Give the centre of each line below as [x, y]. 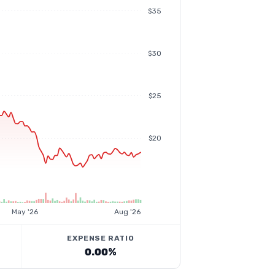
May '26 [25, 212]
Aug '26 [127, 212]
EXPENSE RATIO [101, 238]
